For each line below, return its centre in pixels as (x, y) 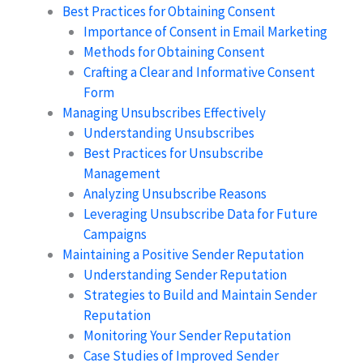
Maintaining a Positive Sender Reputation (184, 254)
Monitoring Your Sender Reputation (187, 335)
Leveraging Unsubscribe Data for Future (200, 214)
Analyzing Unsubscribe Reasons (175, 193)
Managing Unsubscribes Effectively (164, 112)
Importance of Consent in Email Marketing (205, 31)
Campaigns (115, 234)
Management (122, 173)
